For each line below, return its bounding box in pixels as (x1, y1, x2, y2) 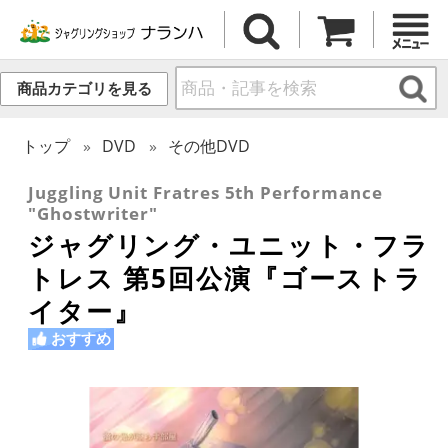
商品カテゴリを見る (16, 80, 152, 98)
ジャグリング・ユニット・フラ (28, 226, 431, 263)
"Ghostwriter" (28, 201, 159, 225)
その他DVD (168, 134, 251, 157)
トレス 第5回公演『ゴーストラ (28, 259, 424, 296)
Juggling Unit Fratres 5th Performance (28, 180, 383, 204)
